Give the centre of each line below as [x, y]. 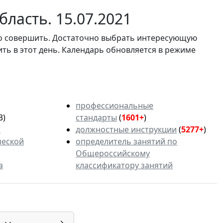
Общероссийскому [113, 154]
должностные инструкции [126, 130]
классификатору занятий [124, 166]
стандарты [96, 118]
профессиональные [114, 106]
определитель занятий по [126, 142]
